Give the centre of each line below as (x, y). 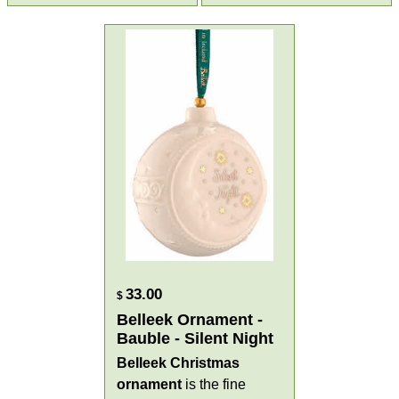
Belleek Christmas (179, 362)
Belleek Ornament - (190, 319)
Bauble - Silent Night (195, 338)
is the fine (214, 384)
